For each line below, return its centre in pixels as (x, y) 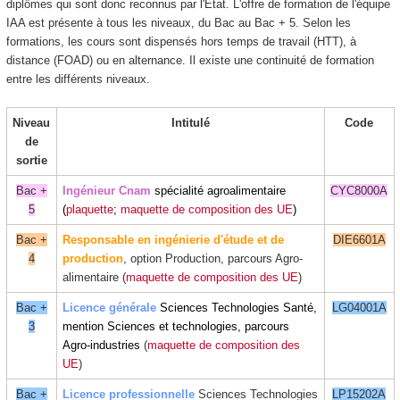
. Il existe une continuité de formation (278, 60)
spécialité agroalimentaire (220, 190)
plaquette (90, 209)
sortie (31, 160)
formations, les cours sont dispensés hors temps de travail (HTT (172, 41)
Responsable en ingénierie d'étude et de (173, 239)
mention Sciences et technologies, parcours (176, 326)
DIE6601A (359, 239)
